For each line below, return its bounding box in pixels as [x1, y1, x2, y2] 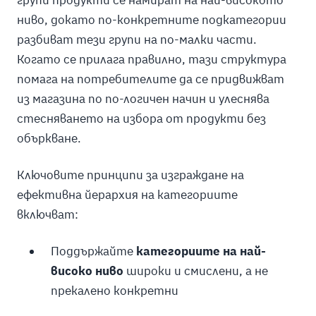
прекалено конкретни [50, 283, 178, 299]
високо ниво [50, 263, 123, 279]
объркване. [16, 130, 81, 147]
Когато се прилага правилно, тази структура [16, 51, 286, 68]
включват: [16, 207, 78, 223]
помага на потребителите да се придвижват [16, 71, 284, 87]
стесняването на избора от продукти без [16, 111, 266, 127]
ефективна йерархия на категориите [16, 187, 238, 203]
